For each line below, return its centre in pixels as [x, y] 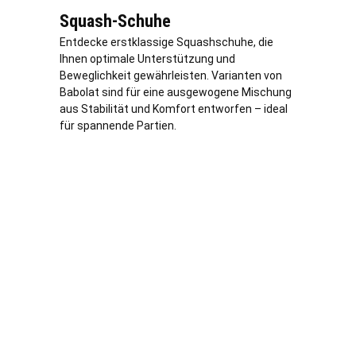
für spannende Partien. [118, 126]
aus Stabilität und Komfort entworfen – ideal [174, 109]
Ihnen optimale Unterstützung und [147, 59]
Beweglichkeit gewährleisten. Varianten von [171, 76]
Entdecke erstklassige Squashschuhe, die [166, 43]
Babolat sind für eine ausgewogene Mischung [176, 93]
